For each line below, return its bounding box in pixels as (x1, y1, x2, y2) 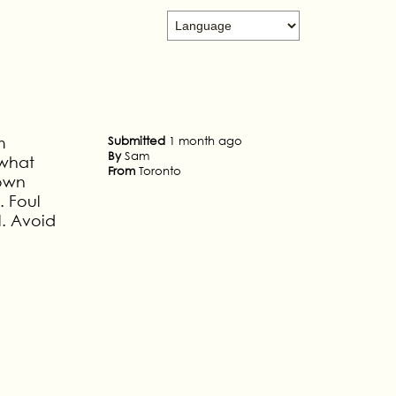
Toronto (139, 164, 181, 178)
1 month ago (169, 133, 242, 148)
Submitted (108, 133, 169, 148)
